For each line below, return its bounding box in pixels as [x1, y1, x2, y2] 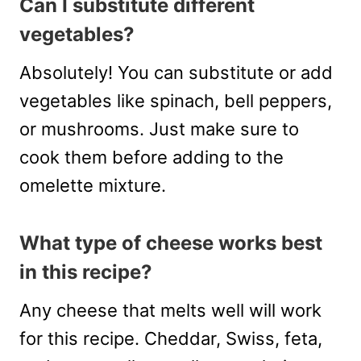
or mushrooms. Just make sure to [19, 118, 299, 140]
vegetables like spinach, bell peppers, [19, 90, 332, 112]
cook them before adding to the [19, 147, 284, 168]
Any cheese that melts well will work [19, 300, 322, 322]
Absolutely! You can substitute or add [19, 62, 333, 84]
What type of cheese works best [19, 231, 322, 255]
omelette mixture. [19, 175, 166, 197]
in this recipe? [19, 260, 152, 284]
